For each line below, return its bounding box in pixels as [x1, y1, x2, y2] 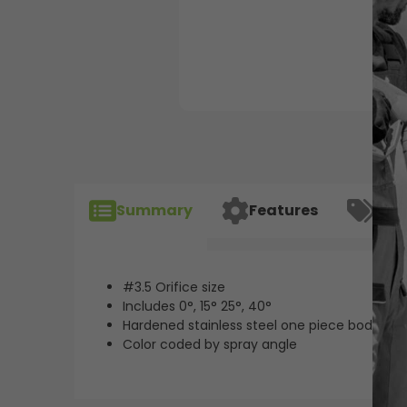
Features [249, 200, 318, 222]
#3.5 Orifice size [123, 277, 226, 296]
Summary [116, 200, 193, 222]
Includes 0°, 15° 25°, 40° [123, 296, 273, 315]
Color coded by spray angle [123, 334, 298, 353]
